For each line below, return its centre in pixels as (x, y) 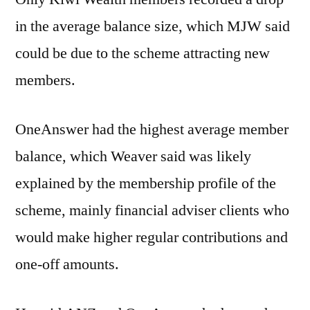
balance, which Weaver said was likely (133, 156)
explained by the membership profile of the (146, 183)
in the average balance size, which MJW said (153, 26)
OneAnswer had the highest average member (152, 129)
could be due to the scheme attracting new (143, 53)
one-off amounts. (67, 264)
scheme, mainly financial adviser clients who (152, 210)
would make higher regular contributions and (152, 237)
